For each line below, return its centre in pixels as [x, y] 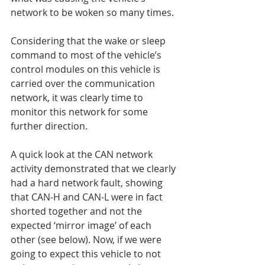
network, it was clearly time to [78, 98]
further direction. [49, 126]
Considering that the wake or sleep [89, 41]
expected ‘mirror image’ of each [82, 226]
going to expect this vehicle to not [87, 254]
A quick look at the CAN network [83, 155]
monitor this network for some [80, 112]
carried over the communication [84, 84]
